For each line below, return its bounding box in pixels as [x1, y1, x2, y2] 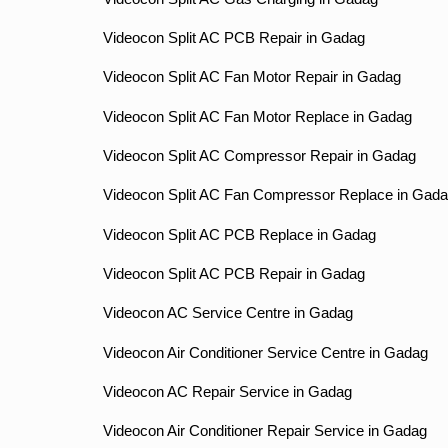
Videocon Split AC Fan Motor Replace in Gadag [102, 108, 412, 125]
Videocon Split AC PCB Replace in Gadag [102, 226, 376, 243]
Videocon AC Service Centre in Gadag [102, 305, 353, 322]
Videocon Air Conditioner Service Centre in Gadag [102, 344, 428, 361]
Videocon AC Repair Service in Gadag [102, 383, 352, 400]
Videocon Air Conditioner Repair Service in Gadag [102, 423, 427, 440]
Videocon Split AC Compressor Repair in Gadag [102, 147, 416, 164]
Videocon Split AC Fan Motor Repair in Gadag [102, 69, 401, 86]
